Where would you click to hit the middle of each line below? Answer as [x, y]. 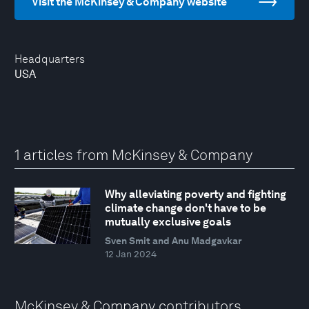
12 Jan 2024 [130, 254]
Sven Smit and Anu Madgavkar [173, 241]
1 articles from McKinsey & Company [133, 155]
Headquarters [50, 59]
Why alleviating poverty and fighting [195, 195]
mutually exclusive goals [168, 222]
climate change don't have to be [185, 208]
